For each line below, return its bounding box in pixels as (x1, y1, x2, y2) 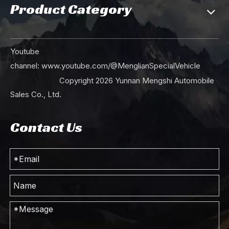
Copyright (10, 75, 96, 85)
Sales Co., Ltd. (10, 89, 61, 99)
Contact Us (10, 118, 82, 136)
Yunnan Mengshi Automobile (113, 75, 214, 85)
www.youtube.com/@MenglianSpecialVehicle (41, 60, 200, 71)
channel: (10, 60, 41, 71)
